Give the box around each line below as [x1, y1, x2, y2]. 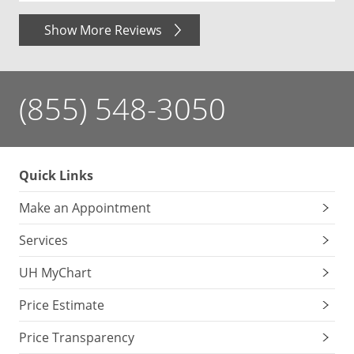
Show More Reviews [44, 21, 162, 39]
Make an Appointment [19, 199, 151, 217]
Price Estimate [19, 296, 104, 314]
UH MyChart [19, 264, 92, 281]
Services [19, 232, 68, 249]
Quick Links [19, 167, 93, 184]
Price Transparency [19, 329, 134, 346]
